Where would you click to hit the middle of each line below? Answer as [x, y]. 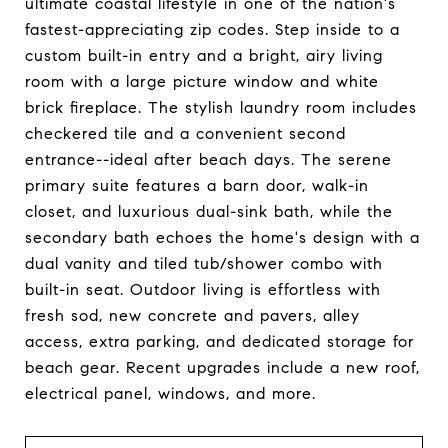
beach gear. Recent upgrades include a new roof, [222, 367]
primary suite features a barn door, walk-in [197, 185]
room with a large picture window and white [202, 81]
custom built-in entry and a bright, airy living [204, 55]
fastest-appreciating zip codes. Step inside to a [212, 29]
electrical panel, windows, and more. [170, 393]
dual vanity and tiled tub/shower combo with [204, 263]
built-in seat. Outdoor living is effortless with [203, 289]
